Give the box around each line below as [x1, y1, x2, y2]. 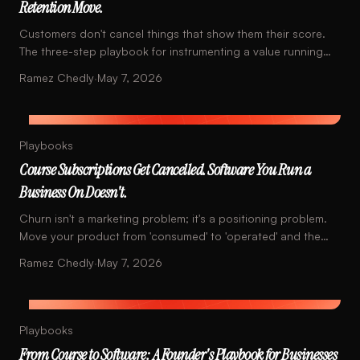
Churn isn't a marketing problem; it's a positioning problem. [19, 211, 327, 225]
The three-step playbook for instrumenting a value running [19, 44, 323, 58]
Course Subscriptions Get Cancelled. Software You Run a [19, 159, 310, 180]
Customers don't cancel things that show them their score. [19, 27, 325, 40]
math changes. [19, 247, 96, 260]
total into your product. [19, 62, 142, 76]
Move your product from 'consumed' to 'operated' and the [19, 229, 321, 243]
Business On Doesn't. [19, 182, 126, 202]
